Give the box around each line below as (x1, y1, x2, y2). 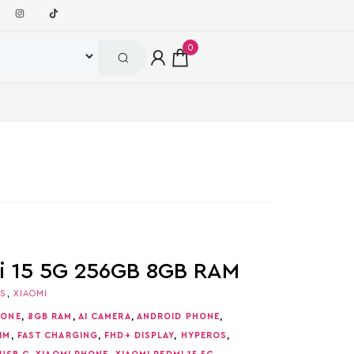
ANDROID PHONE (136, 312, 220, 321)
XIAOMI (13, 288, 48, 298)
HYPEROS (180, 331, 228, 340)
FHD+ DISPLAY (104, 331, 175, 340)
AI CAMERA (77, 312, 131, 321)
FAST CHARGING (17, 331, 99, 340)
